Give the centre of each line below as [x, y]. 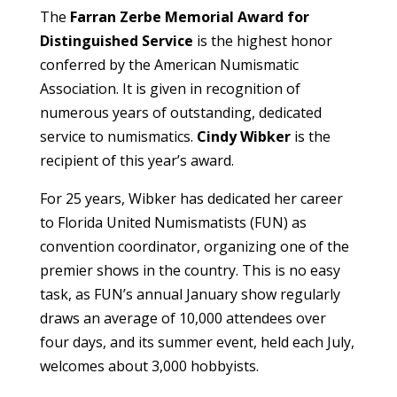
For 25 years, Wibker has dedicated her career [191, 198]
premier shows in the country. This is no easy [190, 270]
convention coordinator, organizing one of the [194, 246]
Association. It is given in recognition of [170, 88]
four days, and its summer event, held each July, [197, 342]
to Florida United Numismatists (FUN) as [173, 222]
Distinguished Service [116, 40]
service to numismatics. [118, 136]
